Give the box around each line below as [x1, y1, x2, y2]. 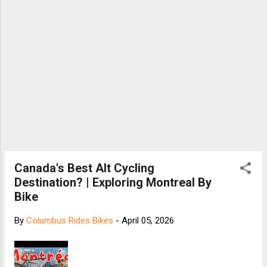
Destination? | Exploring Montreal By [14, 175, 212, 190]
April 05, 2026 [122, 215, 174, 226]
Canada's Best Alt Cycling [14, 160, 154, 175]
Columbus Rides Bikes [26, 215, 113, 226]
